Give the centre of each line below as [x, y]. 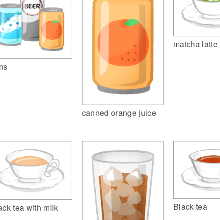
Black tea [191, 207]
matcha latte [196, 44]
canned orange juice [119, 112]
